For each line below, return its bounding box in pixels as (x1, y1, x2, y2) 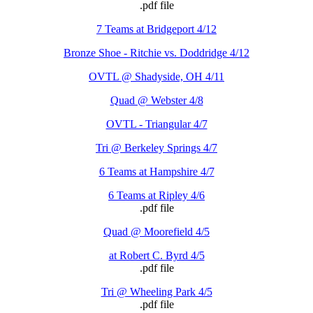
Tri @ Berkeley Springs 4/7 (96, 141, 217, 154)
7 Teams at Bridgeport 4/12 (96, 22, 217, 35)
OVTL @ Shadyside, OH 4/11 (89, 70, 224, 82)
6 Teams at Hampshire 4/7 (99, 165, 214, 177)
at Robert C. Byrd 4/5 (108, 249, 205, 261)
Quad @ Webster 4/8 (110, 94, 203, 106)
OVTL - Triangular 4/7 (105, 117, 208, 130)
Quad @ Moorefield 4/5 (103, 225, 210, 238)
